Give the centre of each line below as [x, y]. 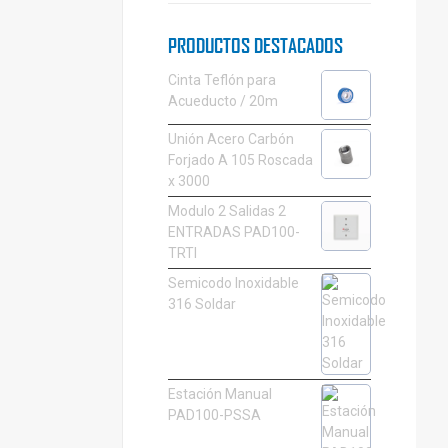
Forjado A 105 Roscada [240, 160]
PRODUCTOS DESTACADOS [255, 45]
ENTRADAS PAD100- [233, 232]
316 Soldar [201, 304]
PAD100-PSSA [214, 415]
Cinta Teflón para [221, 80]
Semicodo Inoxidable [233, 283]
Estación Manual [219, 394]
